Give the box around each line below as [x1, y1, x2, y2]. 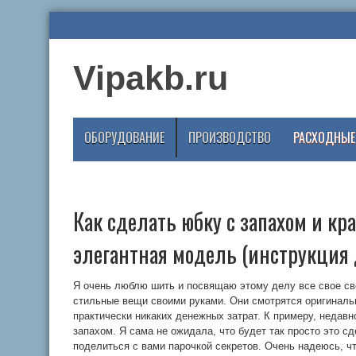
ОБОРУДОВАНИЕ [84, 128, 164, 147]
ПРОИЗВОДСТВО [188, 128, 271, 147]
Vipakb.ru [73, 59, 228, 97]
